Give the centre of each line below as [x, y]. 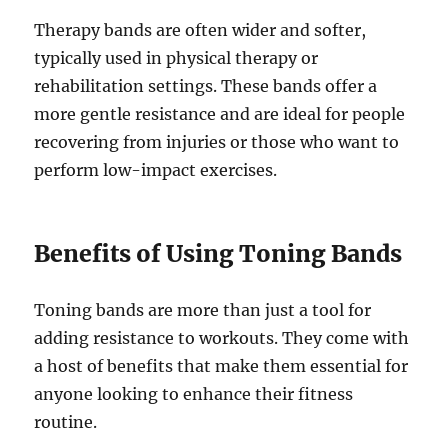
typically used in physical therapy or [176, 58]
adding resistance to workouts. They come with [222, 338]
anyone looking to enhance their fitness [194, 394]
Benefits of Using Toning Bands [218, 254]
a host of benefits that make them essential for [221, 366]
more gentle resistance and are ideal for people [220, 114]
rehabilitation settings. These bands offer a [206, 86]
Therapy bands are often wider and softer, [200, 30]
